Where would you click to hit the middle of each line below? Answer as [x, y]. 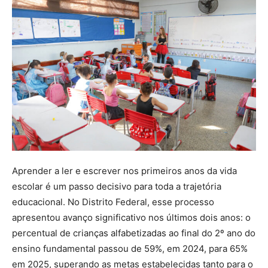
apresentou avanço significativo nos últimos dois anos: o [131, 217]
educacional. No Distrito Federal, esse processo [113, 202]
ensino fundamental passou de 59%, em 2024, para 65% [130, 248]
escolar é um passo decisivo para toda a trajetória [117, 186]
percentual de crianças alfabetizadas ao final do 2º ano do [134, 233]
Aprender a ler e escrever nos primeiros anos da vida [124, 170]
